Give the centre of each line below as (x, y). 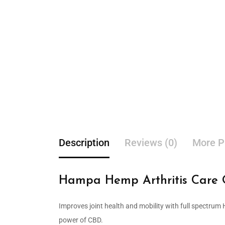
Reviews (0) (151, 142)
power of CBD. (81, 220)
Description (84, 142)
